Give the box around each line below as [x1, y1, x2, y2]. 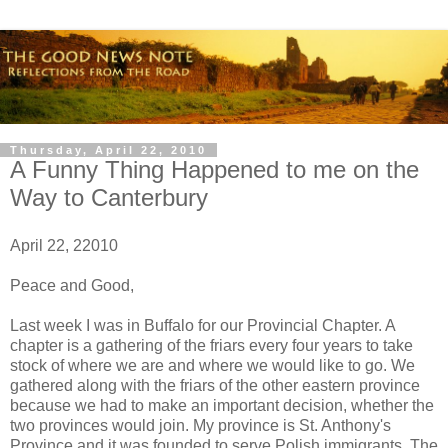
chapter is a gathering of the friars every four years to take [10, 337, 413, 354]
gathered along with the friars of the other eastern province [10, 377, 420, 394]
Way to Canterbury [10, 184, 208, 212]
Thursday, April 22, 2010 [10, 144, 207, 157]
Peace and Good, [10, 277, 134, 294]
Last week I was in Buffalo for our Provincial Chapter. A [10, 317, 395, 334]
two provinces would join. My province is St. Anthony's [10, 417, 391, 434]
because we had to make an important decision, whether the [10, 397, 434, 414]
